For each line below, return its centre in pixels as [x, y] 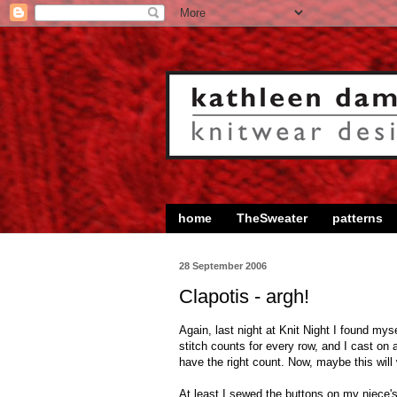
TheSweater [272, 218]
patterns [358, 218]
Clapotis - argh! [244, 297]
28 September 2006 [223, 265]
